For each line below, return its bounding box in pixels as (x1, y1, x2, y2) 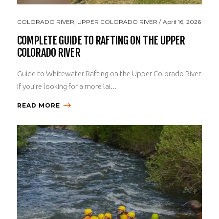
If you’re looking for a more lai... (17, 82, 116, 90)
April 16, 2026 (163, 18, 201, 25)
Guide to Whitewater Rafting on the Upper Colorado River (17, 69, 201, 78)
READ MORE (17, 101, 60, 109)
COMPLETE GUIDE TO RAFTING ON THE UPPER (17, 33, 185, 47)
